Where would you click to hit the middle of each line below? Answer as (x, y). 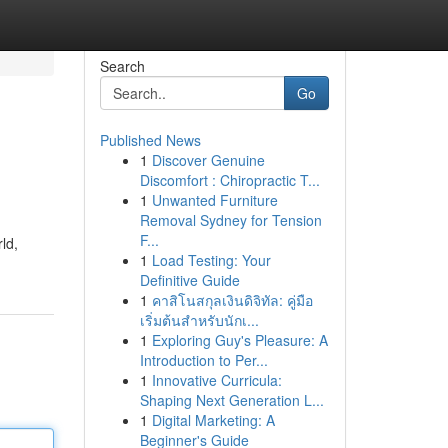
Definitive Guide (189, 280)
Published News (150, 140)
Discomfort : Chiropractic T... (229, 180)
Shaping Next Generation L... (231, 400)
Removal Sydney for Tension (230, 220)
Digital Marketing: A (213, 420)
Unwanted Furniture (214, 200)
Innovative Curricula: (216, 380)
